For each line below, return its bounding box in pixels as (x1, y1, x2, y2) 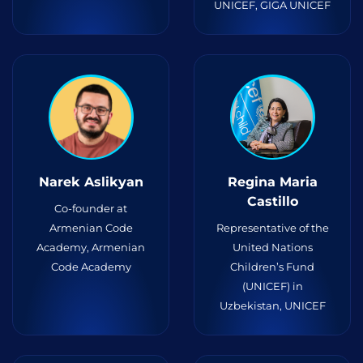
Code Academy (50, 260, 131, 273)
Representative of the (216, 221, 329, 234)
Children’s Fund (230, 260, 314, 273)
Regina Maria (227, 174, 318, 190)
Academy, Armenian (36, 241, 145, 254)
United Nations (232, 241, 313, 254)
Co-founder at (54, 202, 127, 215)
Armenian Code (49, 221, 133, 234)
